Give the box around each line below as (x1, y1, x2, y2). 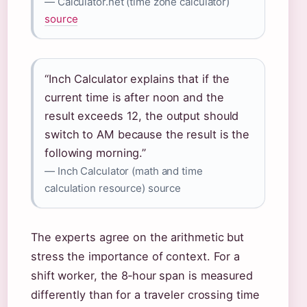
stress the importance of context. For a (31, 249, 241, 263)
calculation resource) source (45, 182, 182, 195)
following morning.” (45, 146, 147, 160)
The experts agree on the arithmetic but (31, 230, 245, 244)
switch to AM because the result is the (45, 127, 250, 141)
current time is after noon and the (45, 90, 224, 104)
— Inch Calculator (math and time (45, 164, 203, 177)
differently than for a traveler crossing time (31, 288, 260, 302)
